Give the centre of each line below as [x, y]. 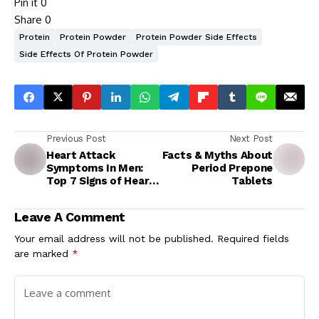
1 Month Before [87, 219]
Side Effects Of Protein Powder [86, 54]
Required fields [253, 238]
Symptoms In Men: [95, 168]
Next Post [251, 138]
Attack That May [90, 193]
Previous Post [76, 138]
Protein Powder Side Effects [197, 37]
